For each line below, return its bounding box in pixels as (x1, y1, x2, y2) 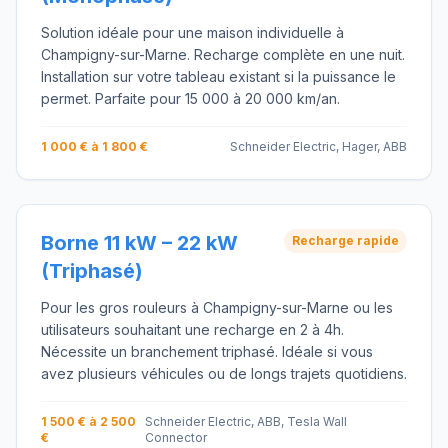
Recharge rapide (292, 233, 399, 248)
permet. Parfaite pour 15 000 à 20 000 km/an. (41, 90, 340, 107)
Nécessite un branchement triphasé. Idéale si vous (41, 343, 373, 360)
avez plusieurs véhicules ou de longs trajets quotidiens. (41, 365, 407, 382)
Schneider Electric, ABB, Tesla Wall (145, 414, 348, 429)
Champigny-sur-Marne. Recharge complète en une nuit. (41, 46, 405, 63)
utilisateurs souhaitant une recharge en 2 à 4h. (41, 321, 344, 338)
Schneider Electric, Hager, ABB (230, 139, 407, 154)
